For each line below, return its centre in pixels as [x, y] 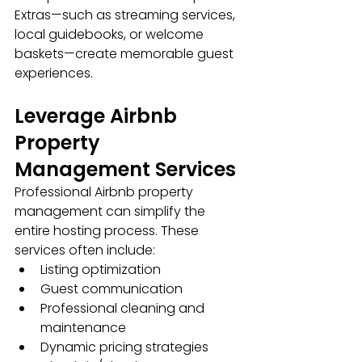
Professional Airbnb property [105, 192]
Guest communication [112, 289]
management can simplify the [112, 212]
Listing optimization [101, 270]
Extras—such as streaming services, [126, 15]
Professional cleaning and [124, 309]
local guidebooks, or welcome [111, 35]
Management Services [125, 170]
